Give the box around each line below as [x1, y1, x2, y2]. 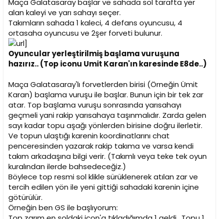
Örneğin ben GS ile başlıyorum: [8, 202, 118, 213]
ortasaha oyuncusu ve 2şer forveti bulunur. [8, 28, 162, 39]
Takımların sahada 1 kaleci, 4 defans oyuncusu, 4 [8, 18, 182, 28]
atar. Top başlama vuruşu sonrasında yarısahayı [8, 100, 181, 110]
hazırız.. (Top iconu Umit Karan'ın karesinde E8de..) [8, 59, 207, 69]
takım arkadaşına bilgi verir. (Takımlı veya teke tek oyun [8, 151, 207, 162]
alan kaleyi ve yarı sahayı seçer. [8, 7, 121, 18]
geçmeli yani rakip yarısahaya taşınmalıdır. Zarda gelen [8, 110, 206, 121]
